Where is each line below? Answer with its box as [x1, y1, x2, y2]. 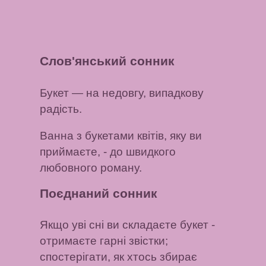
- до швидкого [100, 145, 176, 159]
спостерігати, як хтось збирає [40, 251, 198, 264]
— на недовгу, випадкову [69, 86, 204, 99]
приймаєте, [40, 145, 101, 159]
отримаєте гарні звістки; [40, 235, 169, 248]
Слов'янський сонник [40, 54, 175, 68]
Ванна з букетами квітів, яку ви [40, 129, 202, 142]
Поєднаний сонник [40, 186, 158, 200]
